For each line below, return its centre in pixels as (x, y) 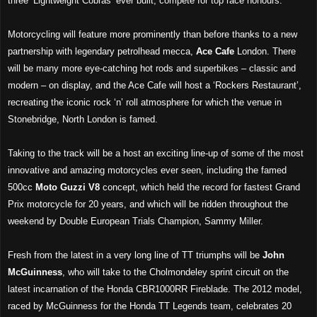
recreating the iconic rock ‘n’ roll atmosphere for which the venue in (145, 102)
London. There (265, 51)
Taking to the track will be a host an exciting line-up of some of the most (156, 153)
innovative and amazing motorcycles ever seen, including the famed (147, 170)
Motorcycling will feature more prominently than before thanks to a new (152, 34)
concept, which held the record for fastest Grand (200, 187)
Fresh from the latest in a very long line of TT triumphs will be (135, 255)
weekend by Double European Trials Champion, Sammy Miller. (136, 221)
